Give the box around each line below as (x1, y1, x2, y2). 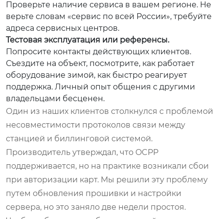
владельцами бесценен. (6, 93, 105, 103)
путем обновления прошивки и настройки (6, 188, 181, 198)
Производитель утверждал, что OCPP (6, 147, 158, 157)
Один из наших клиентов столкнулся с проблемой (6, 106, 213, 116)
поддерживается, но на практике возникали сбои (6, 161, 209, 171)
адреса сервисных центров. (6, 23, 119, 33)
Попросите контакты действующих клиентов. (6, 46, 191, 56)
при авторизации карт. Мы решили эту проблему (6, 175, 208, 184)
